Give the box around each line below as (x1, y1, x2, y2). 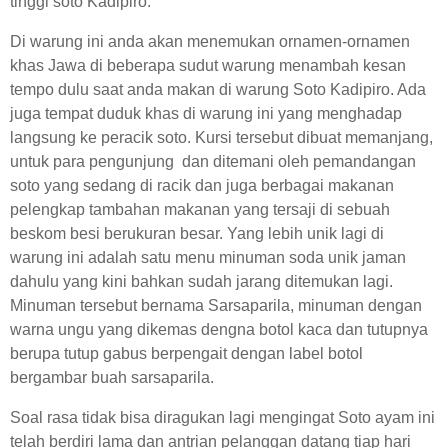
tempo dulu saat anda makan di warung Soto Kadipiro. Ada (10, 81, 426, 98)
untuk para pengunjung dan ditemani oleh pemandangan (10, 153, 416, 170)
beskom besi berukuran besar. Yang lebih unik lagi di (10, 225, 384, 242)
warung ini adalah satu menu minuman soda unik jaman (10, 249, 406, 266)
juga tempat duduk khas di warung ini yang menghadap (10, 105, 402, 122)
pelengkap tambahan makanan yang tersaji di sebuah (10, 201, 390, 218)
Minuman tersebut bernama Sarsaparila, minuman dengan (10, 297, 422, 314)
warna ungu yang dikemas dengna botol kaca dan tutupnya (10, 321, 428, 338)
